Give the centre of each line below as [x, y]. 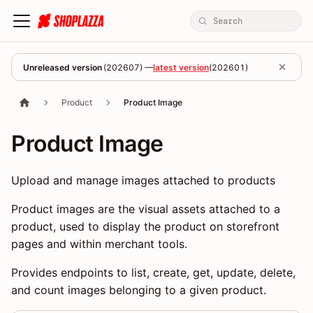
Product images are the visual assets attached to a [146, 209]
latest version [181, 67]
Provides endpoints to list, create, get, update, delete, [153, 273]
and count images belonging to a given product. [139, 290]
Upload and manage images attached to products [143, 181]
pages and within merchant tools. [99, 244]
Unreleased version [63, 67]
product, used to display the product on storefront [145, 227]
